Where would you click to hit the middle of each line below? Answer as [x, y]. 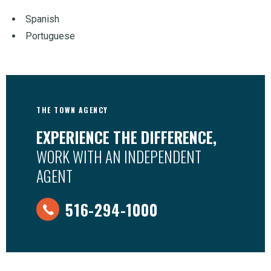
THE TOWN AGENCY [72, 110]
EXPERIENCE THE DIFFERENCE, [126, 137]
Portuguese [50, 36]
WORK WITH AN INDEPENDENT [119, 156]
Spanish [42, 19]
